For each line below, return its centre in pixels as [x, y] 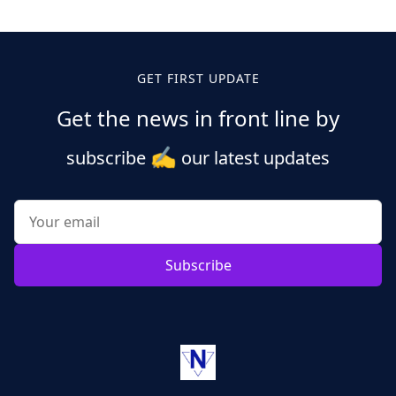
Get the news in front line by [198, 118]
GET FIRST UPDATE [198, 78]
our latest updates [253, 157]
